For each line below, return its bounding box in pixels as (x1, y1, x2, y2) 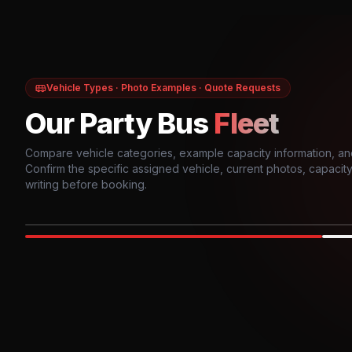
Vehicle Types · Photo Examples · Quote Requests (46, 82, 280, 93)
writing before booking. (25, 178, 147, 191)
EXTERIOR (27, 237, 69, 247)
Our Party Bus (25, 106, 209, 141)
